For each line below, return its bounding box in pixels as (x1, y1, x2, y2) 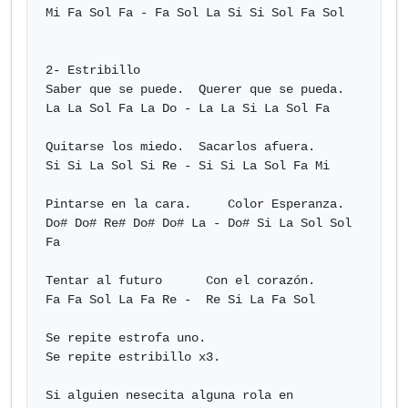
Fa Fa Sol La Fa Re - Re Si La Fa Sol (46, 292, 315, 307)
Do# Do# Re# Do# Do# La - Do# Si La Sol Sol (46, 216, 352, 230)
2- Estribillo (46, 63, 140, 77)
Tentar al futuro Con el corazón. (46, 273, 315, 288)
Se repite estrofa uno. (46, 331, 206, 345)
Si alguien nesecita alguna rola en (46, 388, 293, 403)
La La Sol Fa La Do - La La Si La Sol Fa (46, 101, 330, 116)
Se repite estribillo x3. (46, 350, 220, 364)
